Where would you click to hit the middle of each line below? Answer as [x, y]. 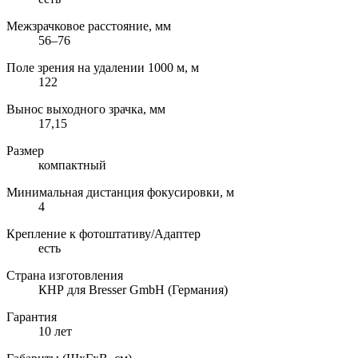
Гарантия [32, 316]
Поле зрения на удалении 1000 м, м [103, 67]
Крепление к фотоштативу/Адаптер [103, 233]
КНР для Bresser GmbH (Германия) [133, 289]
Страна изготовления [65, 275]
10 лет [55, 331]
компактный [72, 165]
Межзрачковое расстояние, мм [89, 26]
